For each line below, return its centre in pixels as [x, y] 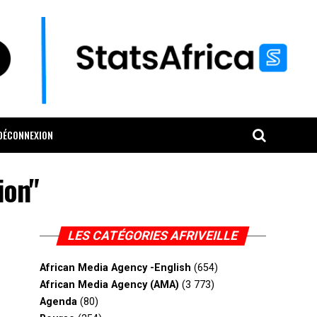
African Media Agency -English [115, 268]
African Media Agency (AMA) [109, 285]
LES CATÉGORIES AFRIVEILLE [153, 236]
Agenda [58, 302]
